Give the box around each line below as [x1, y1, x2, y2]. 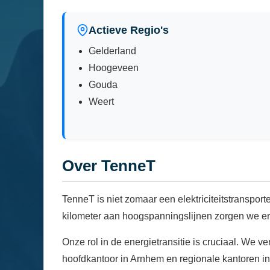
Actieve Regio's [89, 24, 169, 36]
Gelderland [89, 45, 136, 56]
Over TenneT [62, 157, 155, 174]
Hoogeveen [89, 62, 139, 73]
